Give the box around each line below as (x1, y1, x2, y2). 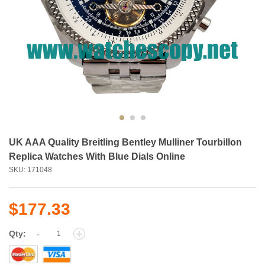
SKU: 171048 (9, 165, 59, 174)
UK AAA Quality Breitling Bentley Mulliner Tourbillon (9, 137, 242, 147)
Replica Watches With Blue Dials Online (9, 151, 185, 161)
